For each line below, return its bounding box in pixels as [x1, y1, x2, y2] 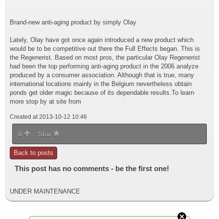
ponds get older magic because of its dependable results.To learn [10, 89, 194, 96]
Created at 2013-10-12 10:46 [10, 113, 87, 120]
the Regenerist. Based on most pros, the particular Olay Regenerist [10, 54, 200, 61]
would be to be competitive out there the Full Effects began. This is [10, 45, 200, 52]
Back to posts [14, 149, 53, 156]
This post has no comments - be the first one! [15, 164, 169, 173]
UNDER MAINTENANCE [10, 188, 80, 195]
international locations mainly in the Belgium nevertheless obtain [10, 80, 192, 88]
